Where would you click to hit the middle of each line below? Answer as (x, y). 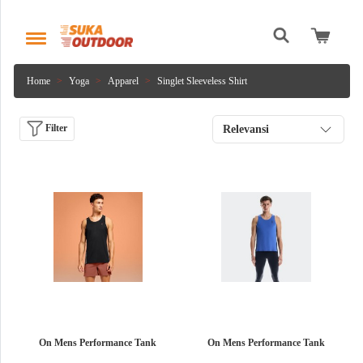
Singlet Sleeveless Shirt (202, 81)
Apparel (123, 81)
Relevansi (246, 129)
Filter (55, 128)
